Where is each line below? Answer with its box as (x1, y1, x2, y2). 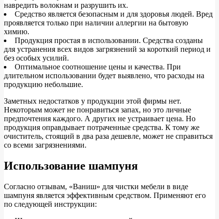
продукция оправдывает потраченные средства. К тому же (4, 123, 199, 132)
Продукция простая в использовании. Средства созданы (15, 36, 203, 45)
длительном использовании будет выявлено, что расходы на (4, 71, 204, 80)
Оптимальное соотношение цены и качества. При (15, 63, 181, 71)
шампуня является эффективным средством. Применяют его (4, 191, 206, 199)
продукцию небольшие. (4, 80, 83, 89)
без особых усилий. (4, 54, 69, 63)
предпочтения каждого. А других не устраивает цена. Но (4, 114, 196, 123)
